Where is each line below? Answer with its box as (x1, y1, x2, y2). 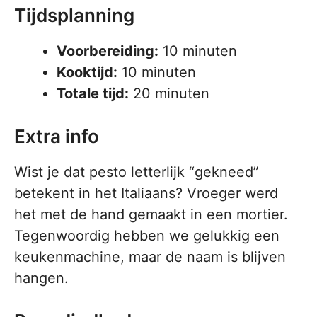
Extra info (14, 125, 99, 147)
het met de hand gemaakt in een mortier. (14, 206, 288, 223)
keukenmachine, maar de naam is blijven (14, 248, 286, 265)
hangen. (14, 270, 69, 287)
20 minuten (129, 85, 209, 102)
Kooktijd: (57, 64, 117, 81)
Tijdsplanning (14, 4, 134, 26)
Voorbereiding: (57, 42, 158, 59)
